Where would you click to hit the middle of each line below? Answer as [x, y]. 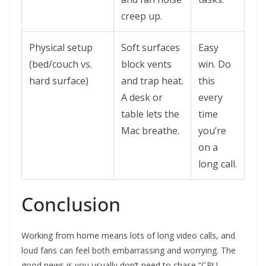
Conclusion [71, 204]
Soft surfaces [151, 48]
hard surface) [59, 81]
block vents [146, 64]
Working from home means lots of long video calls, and [128, 236]
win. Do [215, 64]
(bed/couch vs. [61, 64]
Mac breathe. [150, 131]
